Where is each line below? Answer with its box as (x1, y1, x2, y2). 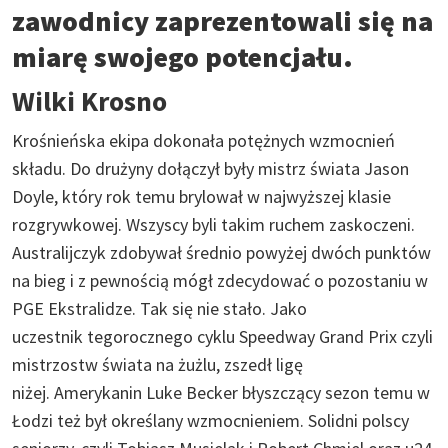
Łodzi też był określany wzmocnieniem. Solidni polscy (12, 408, 409, 432)
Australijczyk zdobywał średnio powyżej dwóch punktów (12, 240, 431, 264)
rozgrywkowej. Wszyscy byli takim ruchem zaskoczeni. (12, 212, 415, 236)
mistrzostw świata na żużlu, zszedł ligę (12, 352, 303, 376)
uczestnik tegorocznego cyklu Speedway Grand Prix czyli (12, 324, 433, 348)
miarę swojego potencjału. (12, 38, 353, 75)
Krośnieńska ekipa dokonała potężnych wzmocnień (12, 128, 395, 152)
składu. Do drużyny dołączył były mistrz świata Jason (12, 156, 409, 180)
